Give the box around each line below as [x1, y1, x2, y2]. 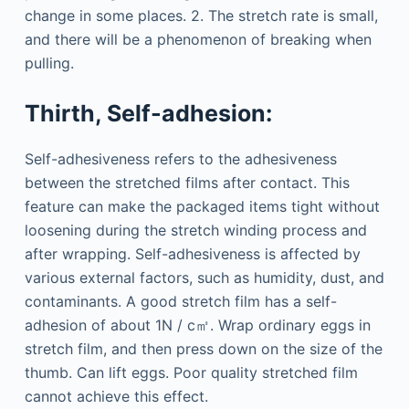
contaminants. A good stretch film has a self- [24, 291, 337, 310]
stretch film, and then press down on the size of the [24, 339, 383, 358]
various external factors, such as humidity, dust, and [24, 267, 384, 287]
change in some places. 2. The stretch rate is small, [24, 6, 378, 25]
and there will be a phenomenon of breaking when [24, 30, 372, 48]
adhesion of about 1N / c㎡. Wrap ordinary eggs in [24, 315, 371, 334]
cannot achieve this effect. [24, 386, 208, 405]
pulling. [24, 54, 74, 72]
